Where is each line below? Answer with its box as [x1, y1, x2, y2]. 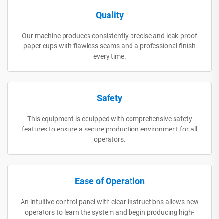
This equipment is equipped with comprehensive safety [27, 114, 192, 123]
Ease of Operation [74, 175, 145, 186]
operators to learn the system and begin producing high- [25, 208, 194, 216]
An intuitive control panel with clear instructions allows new [20, 197, 199, 206]
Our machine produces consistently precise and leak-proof [22, 31, 197, 40]
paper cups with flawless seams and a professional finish [23, 42, 196, 50]
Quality [95, 9, 124, 20]
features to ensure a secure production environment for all [22, 125, 197, 133]
